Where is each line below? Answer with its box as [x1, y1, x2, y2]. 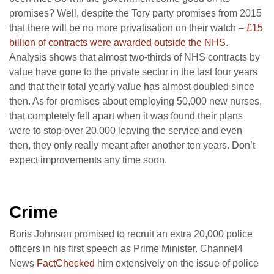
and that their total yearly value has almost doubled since [9, 81, 254, 92]
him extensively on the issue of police [95, 258, 259, 269]
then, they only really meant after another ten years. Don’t [9, 140, 255, 151]
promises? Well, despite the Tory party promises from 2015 [9, 8, 262, 19]
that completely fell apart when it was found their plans [9, 111, 243, 122]
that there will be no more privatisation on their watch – [9, 23, 246, 34]
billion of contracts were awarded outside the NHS [9, 37, 226, 48]
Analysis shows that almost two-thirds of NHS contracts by [9, 52, 260, 63]
